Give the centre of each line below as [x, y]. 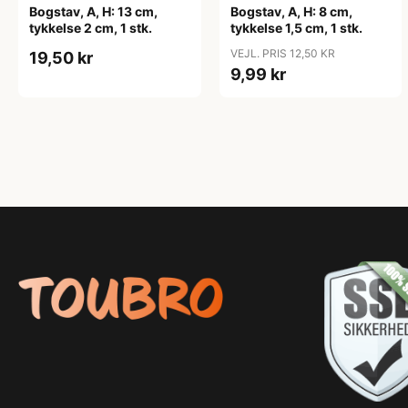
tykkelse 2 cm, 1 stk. [91, 28]
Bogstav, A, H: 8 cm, [291, 11]
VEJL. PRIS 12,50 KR [282, 53]
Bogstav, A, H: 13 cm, [93, 11]
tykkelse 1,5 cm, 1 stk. [296, 28]
